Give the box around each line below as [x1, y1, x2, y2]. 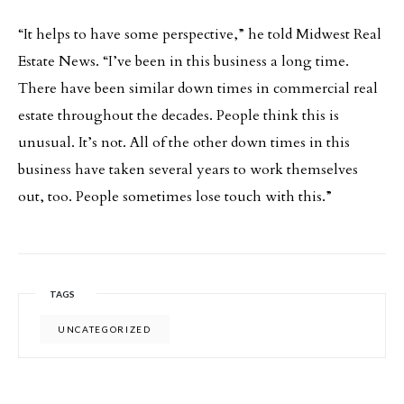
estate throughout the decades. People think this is [18, 106, 339, 125]
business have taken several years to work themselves [18, 160, 358, 179]
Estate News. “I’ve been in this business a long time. [18, 51, 349, 71]
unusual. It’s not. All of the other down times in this [18, 133, 350, 152]
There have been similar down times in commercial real [18, 78, 378, 98]
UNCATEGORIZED [58, 324, 151, 335]
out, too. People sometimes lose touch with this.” [18, 187, 332, 207]
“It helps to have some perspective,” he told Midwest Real [18, 24, 381, 44]
